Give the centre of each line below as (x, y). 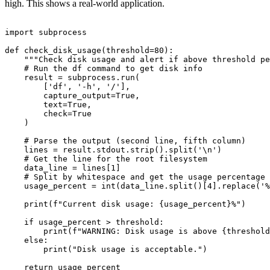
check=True (48, 114)
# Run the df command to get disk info (104, 69)
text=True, (48, 105)
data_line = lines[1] (63, 168)
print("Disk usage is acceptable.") (106, 250)
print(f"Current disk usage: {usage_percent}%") (125, 204)
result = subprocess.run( (72, 78)
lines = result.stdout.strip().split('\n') (113, 150)
